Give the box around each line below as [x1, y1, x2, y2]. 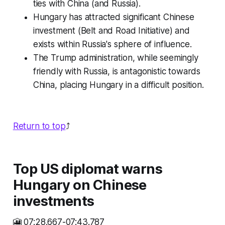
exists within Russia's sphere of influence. [33, 39, 192, 50]
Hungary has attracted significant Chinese [33, 12, 194, 23]
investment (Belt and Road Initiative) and [33, 26, 190, 36]
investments [13, 193, 94, 210]
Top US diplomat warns [13, 161, 163, 178]
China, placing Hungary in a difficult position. [33, 80, 204, 90]
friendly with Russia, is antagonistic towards [33, 66, 201, 77]
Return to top [13, 121, 66, 132]
